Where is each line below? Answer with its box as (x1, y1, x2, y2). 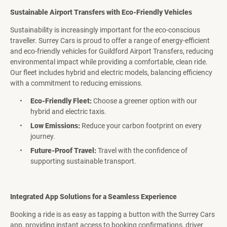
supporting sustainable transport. (30, 157, 136, 166)
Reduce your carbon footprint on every (80, 122, 202, 130)
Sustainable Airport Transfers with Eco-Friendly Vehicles (10, 8, 192, 17)
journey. (30, 132, 55, 141)
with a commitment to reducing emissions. (10, 79, 143, 88)
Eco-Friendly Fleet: (30, 97, 92, 105)
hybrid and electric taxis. (30, 107, 106, 116)
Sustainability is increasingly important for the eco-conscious (10, 26, 200, 34)
